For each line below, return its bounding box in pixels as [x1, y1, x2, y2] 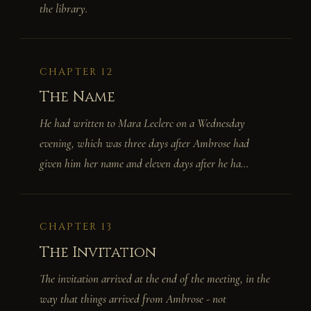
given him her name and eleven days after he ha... [40, 156, 249, 171]
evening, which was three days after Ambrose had [40, 136, 249, 151]
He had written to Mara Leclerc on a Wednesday [40, 116, 245, 131]
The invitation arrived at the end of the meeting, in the [40, 271, 270, 286]
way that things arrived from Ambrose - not [40, 291, 226, 306]
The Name [40, 87, 115, 108]
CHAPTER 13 [40, 220, 113, 233]
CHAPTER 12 [40, 65, 114, 78]
